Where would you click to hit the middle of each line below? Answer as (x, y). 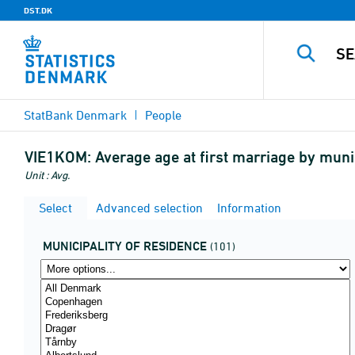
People (163, 115)
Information (248, 208)
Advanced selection (148, 208)
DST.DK (38, 10)
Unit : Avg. (47, 175)
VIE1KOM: (58, 157)
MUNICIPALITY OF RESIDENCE (125, 246)
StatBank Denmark (75, 115)
